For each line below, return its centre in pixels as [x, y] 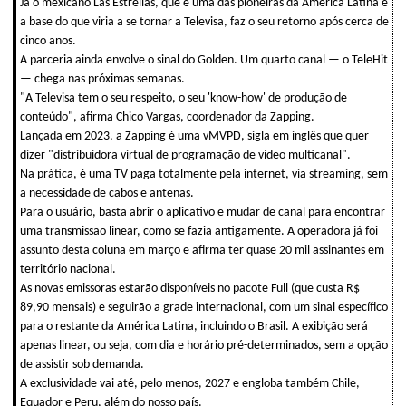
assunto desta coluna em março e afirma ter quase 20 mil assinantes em [202, 250]
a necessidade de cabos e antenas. [107, 193]
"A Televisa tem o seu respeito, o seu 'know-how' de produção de [184, 98]
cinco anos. [48, 41]
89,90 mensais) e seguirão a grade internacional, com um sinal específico [204, 307]
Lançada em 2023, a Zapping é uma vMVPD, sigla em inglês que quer [194, 136]
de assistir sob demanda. [82, 364]
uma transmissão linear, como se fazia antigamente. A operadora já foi [199, 231]
